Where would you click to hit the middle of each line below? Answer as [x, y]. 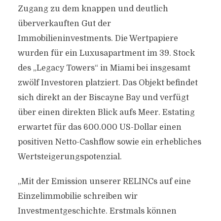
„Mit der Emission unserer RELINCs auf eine [104, 182]
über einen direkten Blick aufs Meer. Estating [106, 112]
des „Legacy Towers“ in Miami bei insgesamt [104, 68]
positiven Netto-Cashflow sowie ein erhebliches [109, 142]
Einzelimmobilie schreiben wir [77, 196]
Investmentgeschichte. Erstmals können [97, 211]
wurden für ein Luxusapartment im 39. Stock [106, 53]
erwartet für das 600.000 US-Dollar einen [99, 127]
